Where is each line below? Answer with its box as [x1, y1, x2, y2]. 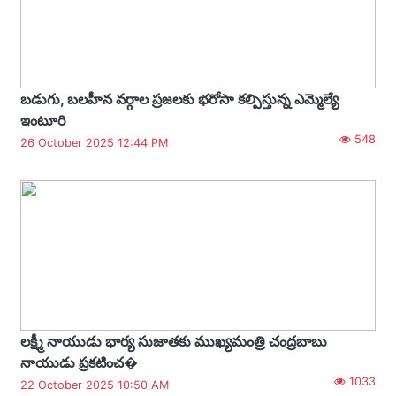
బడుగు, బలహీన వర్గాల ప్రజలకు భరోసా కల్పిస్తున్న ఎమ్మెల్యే [20, 89, 339, 108]
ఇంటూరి [20, 110, 65, 129]
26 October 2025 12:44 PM [20, 135, 168, 149]
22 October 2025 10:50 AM [20, 377, 169, 392]
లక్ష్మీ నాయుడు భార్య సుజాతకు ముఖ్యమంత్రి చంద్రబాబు [20, 331, 327, 350]
